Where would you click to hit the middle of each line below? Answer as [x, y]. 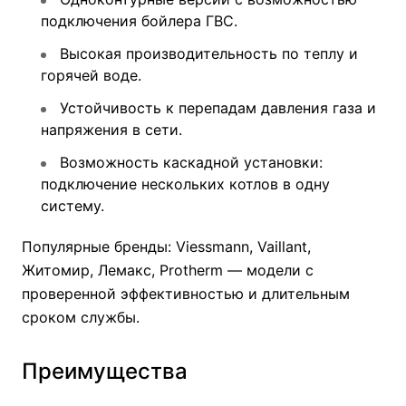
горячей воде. [91, 75]
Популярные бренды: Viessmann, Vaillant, [166, 246]
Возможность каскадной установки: [189, 162]
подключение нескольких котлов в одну [185, 184]
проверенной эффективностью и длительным [186, 294]
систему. [72, 206]
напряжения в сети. [111, 130]
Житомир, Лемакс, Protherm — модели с [168, 270]
